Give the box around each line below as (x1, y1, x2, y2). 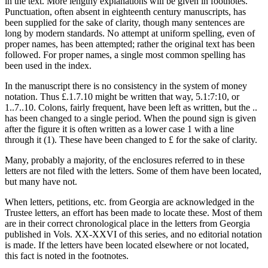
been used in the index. (5, 60, 92, 71)
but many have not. (5, 176, 77, 187)
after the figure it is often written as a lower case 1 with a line (5, 123, 234, 134)
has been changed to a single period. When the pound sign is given (5, 112, 256, 123)
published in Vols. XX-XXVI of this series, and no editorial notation (5, 229, 262, 239)
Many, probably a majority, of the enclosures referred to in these (5, 154, 245, 165)
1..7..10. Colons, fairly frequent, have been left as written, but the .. (5, 102, 257, 112)
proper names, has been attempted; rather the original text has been (5, 38, 255, 49)
